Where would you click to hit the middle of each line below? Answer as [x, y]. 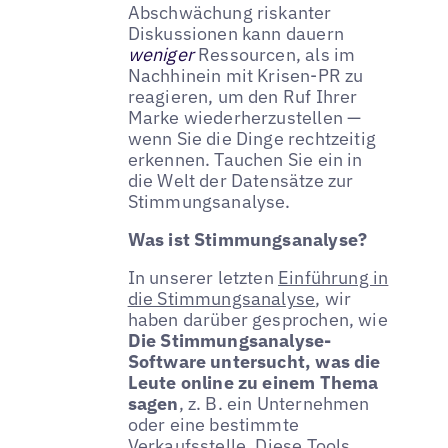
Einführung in [333, 278]
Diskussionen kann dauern [235, 34]
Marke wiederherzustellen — [244, 118]
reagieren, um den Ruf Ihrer [242, 97]
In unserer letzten [203, 278]
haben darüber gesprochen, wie [257, 320]
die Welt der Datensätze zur [240, 181]
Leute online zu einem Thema [253, 383]
